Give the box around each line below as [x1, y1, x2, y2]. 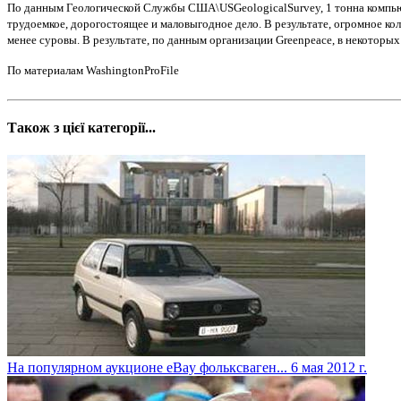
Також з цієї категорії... [7, 120, 156, 136]
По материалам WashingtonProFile [7, 63, 179, 77]
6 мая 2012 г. [291, 360, 367, 376]
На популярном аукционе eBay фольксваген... [7, 360, 287, 376]
